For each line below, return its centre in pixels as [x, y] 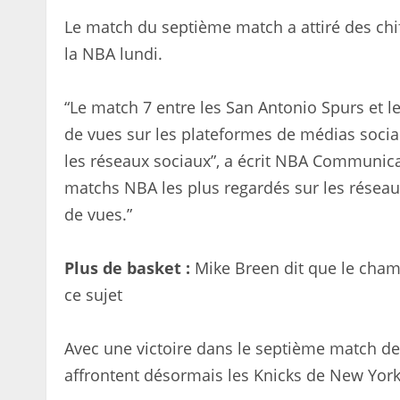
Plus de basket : [127, 268]
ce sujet [93, 295]
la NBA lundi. [113, 54]
